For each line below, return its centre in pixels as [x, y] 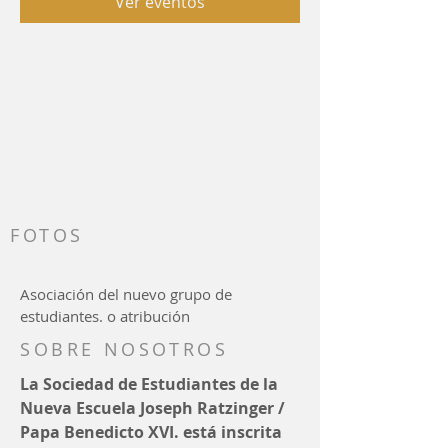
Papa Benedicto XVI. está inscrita [151, 432]
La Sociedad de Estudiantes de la [149, 384]
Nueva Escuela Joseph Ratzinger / [152, 408]
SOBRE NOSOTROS [124, 349]
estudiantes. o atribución [105, 316]
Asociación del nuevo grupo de [126, 294]
